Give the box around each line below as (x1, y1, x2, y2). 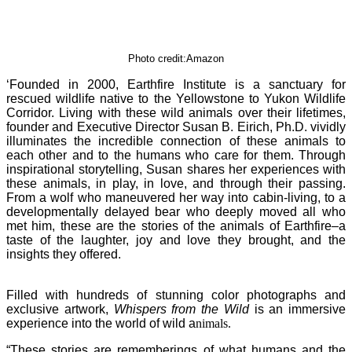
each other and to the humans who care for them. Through (6, 148, 346, 162)
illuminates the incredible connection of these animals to (6, 134, 346, 148)
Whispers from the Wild (113, 302, 249, 316)
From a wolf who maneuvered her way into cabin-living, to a (6, 190, 346, 204)
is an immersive (248, 302, 346, 316)
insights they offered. (6, 247, 121, 261)
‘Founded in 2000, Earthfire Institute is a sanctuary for (6, 77, 346, 91)
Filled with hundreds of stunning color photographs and (6, 288, 346, 302)
